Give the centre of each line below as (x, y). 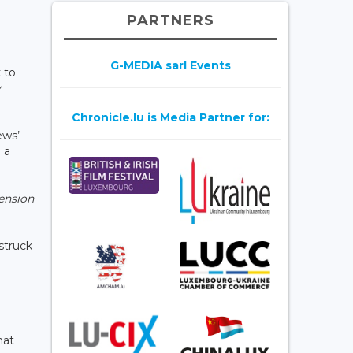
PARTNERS (170, 20)
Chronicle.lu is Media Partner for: (170, 117)
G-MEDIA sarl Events (170, 65)
